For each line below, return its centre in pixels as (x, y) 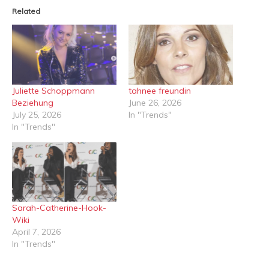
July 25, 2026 (37, 114)
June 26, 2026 (155, 102)
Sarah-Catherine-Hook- (59, 208)
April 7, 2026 (36, 232)
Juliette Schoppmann (53, 90)
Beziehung (33, 102)
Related (26, 11)
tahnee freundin (160, 90)
